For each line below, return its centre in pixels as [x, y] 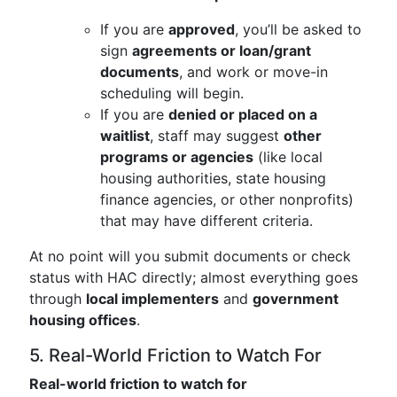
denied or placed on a [243, 114]
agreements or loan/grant [222, 51]
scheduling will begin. [172, 93]
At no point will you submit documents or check [190, 256]
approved [202, 29]
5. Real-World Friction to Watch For [175, 355]
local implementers [152, 299]
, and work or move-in [253, 72]
